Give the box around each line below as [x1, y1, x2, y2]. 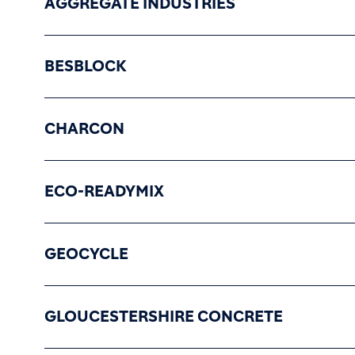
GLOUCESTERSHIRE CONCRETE [44, 307, 283, 326]
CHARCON [44, 120, 124, 139]
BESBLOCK [44, 57, 127, 76]
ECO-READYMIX [44, 182, 164, 201]
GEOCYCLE [44, 245, 128, 264]
